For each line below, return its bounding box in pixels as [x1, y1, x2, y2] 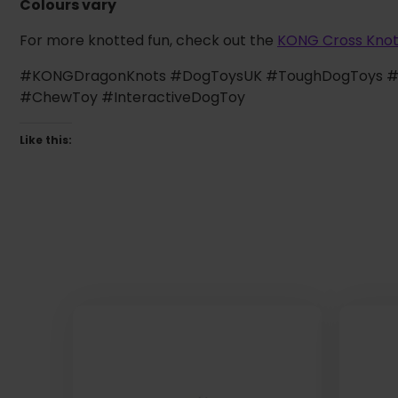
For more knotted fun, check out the [20, 30, 277, 52]
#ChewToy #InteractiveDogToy [20, 87, 245, 108]
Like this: [20, 132, 72, 148]
